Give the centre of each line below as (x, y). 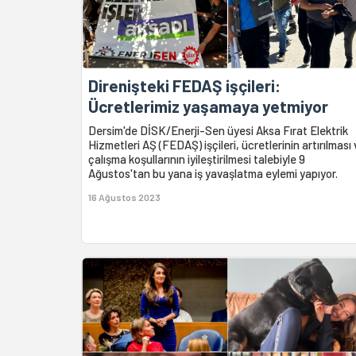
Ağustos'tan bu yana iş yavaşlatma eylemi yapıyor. (213, 174)
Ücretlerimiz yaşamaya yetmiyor (208, 106)
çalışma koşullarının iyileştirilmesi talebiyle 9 (197, 159)
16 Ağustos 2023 (124, 197)
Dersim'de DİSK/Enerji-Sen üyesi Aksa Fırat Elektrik (218, 131)
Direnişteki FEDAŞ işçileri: (184, 86)
